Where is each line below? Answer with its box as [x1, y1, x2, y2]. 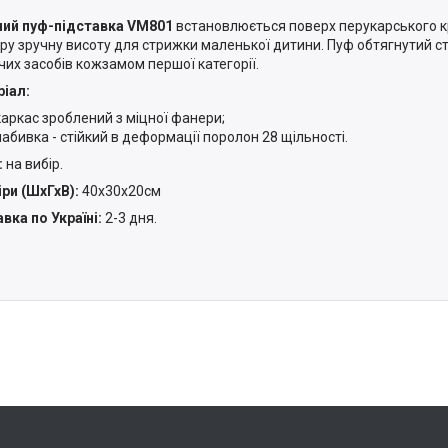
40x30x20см [79, 183, 161, 199]
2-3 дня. [102, 210, 157, 226]
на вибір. [3, 156, 63, 172]
